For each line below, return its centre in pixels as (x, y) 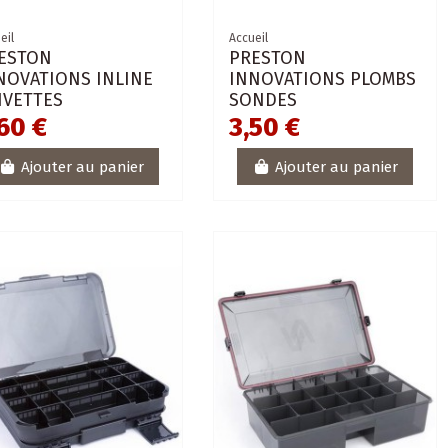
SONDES (262, 100)
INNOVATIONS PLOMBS (322, 79)
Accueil (248, 38)
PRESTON (267, 58)
